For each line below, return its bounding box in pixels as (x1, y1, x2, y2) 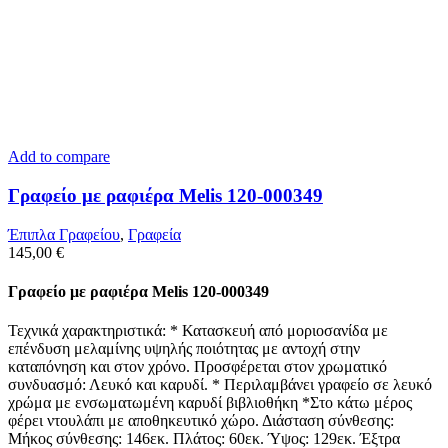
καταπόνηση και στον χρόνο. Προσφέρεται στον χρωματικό (8, 358, 387, 376)
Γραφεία (128, 225, 181, 243)
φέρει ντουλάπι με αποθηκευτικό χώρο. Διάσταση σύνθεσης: (8, 412, 394, 430)
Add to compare (8, 148, 110, 166)
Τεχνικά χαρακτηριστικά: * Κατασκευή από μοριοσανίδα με (8, 322, 388, 340)
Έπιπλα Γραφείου (8, 225, 120, 243)
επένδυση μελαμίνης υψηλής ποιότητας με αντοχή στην (8, 340, 360, 358)
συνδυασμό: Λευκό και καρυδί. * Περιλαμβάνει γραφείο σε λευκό (8, 376, 432, 394)
